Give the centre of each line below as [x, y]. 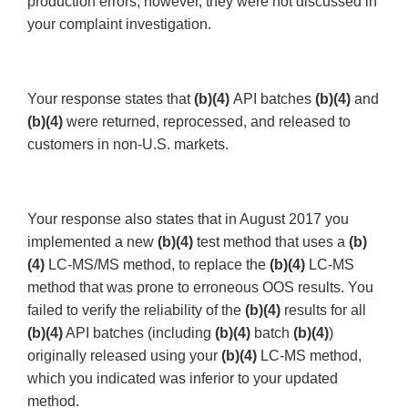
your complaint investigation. [125, 25]
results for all [325, 311]
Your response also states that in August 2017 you [188, 219]
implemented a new [92, 242]
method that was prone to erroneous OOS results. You [200, 288]
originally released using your [124, 356]
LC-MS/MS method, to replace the [159, 265]
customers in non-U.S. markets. [128, 145]
